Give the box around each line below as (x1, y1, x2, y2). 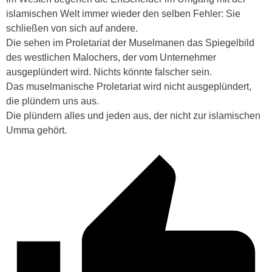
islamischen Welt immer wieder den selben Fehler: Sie (6, 8, 240, 19)
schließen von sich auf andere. (6, 23, 138, 34)
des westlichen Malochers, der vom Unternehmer (6, 52, 216, 63)
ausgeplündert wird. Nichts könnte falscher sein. (6, 67, 212, 78)
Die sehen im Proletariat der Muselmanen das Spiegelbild (6, 38, 254, 49)
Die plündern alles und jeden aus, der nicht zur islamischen (6, 110, 260, 121)
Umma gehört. (6, 125, 67, 136)
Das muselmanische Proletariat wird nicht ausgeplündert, (6, 81, 251, 92)
